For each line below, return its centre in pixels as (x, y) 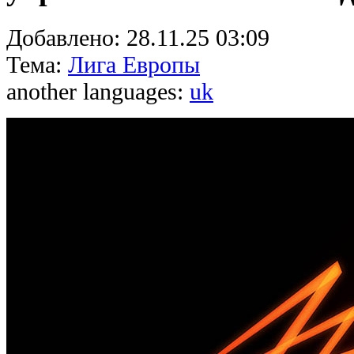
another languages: (98, 91)
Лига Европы (134, 64)
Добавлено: (66, 37)
